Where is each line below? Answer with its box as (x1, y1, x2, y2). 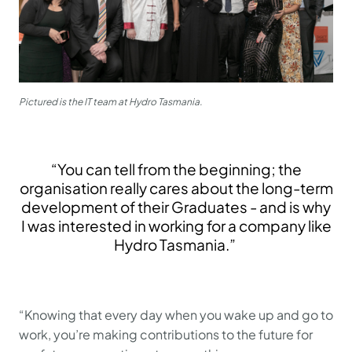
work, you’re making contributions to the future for (19, 325, 313, 343)
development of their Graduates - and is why (21, 196, 331, 216)
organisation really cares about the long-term (19, 178, 333, 197)
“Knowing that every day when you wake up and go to (19, 306, 333, 323)
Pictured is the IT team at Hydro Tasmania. (19, 95, 202, 108)
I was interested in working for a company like (20, 215, 332, 235)
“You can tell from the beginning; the (50, 159, 302, 178)
